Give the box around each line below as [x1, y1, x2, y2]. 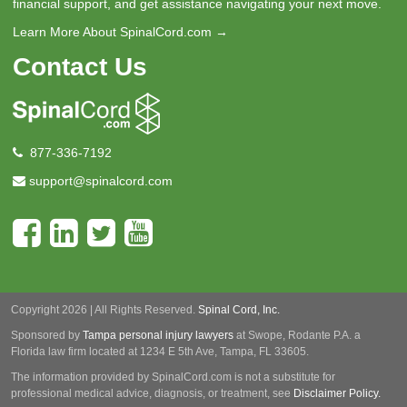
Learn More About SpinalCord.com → [13, 25, 228, 40]
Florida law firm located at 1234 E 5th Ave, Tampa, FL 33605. [11, 345, 309, 359]
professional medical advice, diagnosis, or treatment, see [11, 387, 293, 401]
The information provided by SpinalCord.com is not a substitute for [11, 371, 335, 384]
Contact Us [13, 53, 147, 82]
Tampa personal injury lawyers [83, 329, 233, 342]
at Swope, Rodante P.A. [233, 329, 352, 342]
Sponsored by [11, 329, 83, 342]
